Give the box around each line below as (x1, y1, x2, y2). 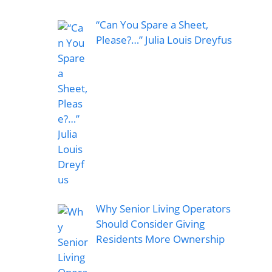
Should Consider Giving (95, 216, 205, 231)
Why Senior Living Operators (95, 201, 231, 216)
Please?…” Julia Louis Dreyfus (95, 33, 232, 47)
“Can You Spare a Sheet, (95, 18, 208, 32)
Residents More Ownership (95, 231, 227, 246)
